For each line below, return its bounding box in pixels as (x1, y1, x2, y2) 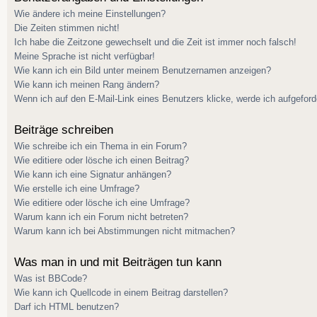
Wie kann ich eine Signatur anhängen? (14, 168, 171, 180)
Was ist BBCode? (14, 272, 87, 284)
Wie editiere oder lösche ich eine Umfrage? (14, 197, 190, 208)
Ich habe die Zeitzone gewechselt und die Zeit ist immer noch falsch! (14, 36, 296, 47)
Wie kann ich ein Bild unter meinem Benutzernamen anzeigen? (14, 64, 271, 76)
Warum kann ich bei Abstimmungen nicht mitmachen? (14, 225, 235, 236)
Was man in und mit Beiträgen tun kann (14, 255, 221, 269)
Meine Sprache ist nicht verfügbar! (14, 50, 155, 62)
